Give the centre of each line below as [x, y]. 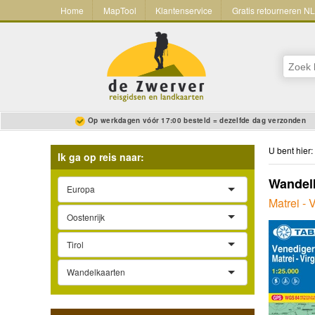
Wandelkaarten [96, 272]
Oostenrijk [86, 217]
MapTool [120, 11]
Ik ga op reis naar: [101, 157]
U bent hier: [291, 150]
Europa [81, 189]
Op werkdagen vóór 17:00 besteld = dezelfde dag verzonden [197, 121]
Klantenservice [184, 11]
